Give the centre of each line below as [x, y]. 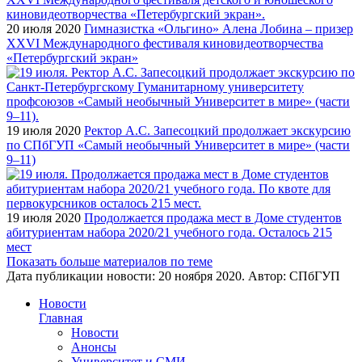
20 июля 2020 [44, 28]
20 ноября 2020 [200, 276]
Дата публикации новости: [82, 276]
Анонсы [94, 347]
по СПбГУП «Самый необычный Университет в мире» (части [178, 145]
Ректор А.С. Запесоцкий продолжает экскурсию [217, 130]
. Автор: [265, 276]
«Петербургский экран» [72, 57]
